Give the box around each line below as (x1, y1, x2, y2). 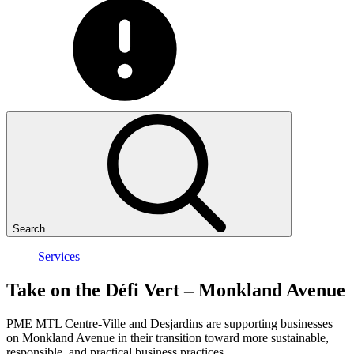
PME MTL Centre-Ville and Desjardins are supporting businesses (6, 316, 333, 330)
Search (13, 223, 45, 235)
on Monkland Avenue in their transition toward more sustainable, (6, 330, 329, 345)
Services (38, 250, 80, 263)
